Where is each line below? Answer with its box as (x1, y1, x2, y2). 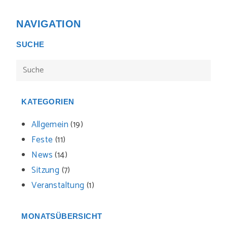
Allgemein (31, 118, 69, 132)
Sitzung (31, 163, 60, 177)
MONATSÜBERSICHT (21, 212, 102, 220)
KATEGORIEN (21, 97, 74, 106)
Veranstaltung (31, 178, 85, 193)
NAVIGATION (16, 18, 81, 29)
